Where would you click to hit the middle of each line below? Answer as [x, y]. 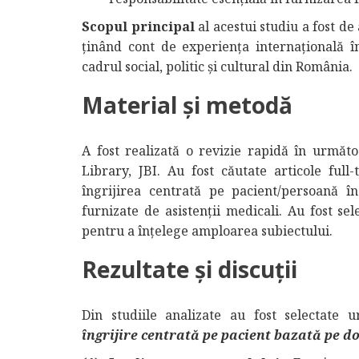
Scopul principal [138, 26]
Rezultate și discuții [190, 269]
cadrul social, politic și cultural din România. [217, 67]
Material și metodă [187, 105]
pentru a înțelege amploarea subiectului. [207, 231]
